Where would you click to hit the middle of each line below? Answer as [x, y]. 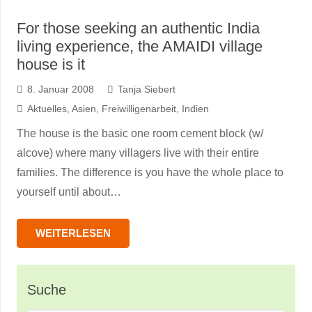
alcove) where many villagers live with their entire [138, 153]
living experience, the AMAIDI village [140, 46]
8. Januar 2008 [60, 89]
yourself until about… [69, 192]
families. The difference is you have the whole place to [150, 172]
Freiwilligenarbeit [139, 109]
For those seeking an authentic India [138, 28]
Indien [195, 109]
